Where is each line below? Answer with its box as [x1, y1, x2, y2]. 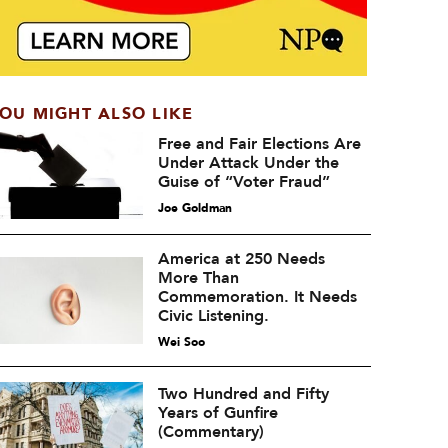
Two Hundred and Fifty [157, 382, 329, 405]
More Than [157, 267, 239, 289]
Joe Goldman [157, 199, 232, 216]
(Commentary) [157, 420, 264, 443]
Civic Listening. [157, 305, 269, 327]
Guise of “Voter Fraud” [157, 170, 330, 193]
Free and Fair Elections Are [157, 132, 361, 155]
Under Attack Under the [157, 151, 339, 174]
